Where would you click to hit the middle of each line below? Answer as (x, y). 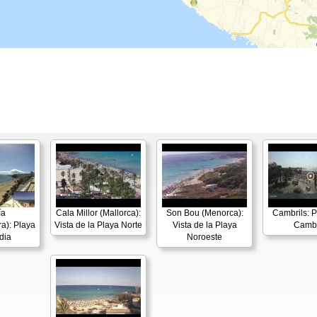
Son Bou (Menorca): (204, 213)
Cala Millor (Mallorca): (98, 213)
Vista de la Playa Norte (98, 225)
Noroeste (204, 237)
